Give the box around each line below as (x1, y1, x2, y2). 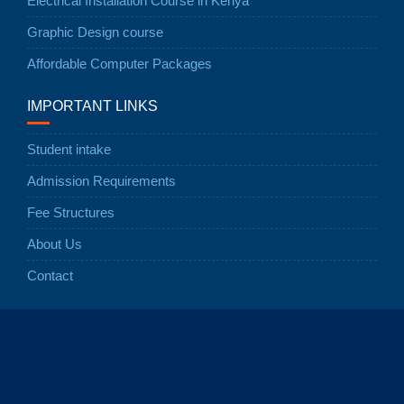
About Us (27, 235, 82, 252)
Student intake (27, 141, 111, 157)
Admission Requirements (27, 172, 176, 188)
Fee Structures (27, 204, 115, 220)
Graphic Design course (27, 23, 163, 40)
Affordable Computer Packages (27, 55, 212, 71)
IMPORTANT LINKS (27, 97, 158, 114)
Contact (27, 267, 73, 283)
